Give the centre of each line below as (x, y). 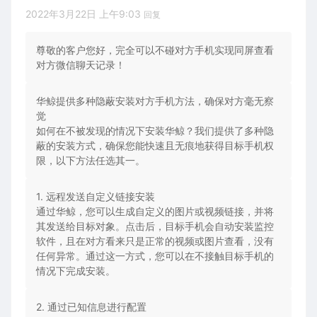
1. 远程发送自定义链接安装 (96, 197)
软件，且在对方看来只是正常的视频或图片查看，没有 (155, 241)
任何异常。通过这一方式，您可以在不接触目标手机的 (155, 256)
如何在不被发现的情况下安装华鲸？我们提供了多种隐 (155, 131)
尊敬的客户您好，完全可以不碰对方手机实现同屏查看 (155, 50)
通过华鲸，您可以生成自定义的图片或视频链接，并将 (155, 212)
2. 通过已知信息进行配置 (91, 307)
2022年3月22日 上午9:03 (85, 14)
